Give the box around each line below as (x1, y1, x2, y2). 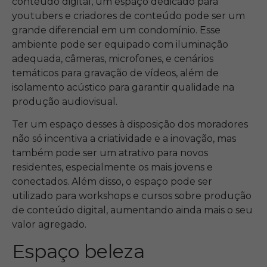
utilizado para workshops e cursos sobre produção (12, 190, 252, 201)
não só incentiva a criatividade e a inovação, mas (12, 132, 236, 144)
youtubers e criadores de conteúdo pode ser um (12, 10, 245, 21)
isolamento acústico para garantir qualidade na (12, 81, 234, 93)
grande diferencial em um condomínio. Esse (12, 24, 221, 36)
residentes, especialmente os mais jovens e (12, 161, 213, 173)
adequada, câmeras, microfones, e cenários (12, 52, 213, 64)
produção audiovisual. (12, 95, 117, 107)
